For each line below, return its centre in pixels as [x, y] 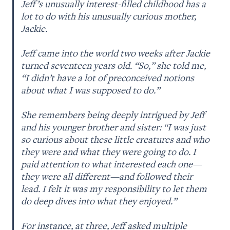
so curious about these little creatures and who [116, 139]
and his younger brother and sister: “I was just [114, 127]
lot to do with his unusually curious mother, [109, 16]
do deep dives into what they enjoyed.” [100, 200]
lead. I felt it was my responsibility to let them [114, 188]
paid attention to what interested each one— [112, 164]
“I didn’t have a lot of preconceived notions [108, 77]
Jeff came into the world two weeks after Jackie [116, 53]
